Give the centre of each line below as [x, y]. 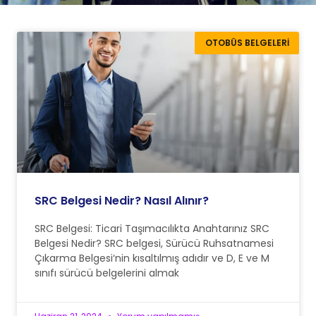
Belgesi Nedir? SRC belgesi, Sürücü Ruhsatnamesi [154, 243]
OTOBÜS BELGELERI [247, 43]
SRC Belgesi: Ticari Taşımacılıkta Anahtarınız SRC [152, 228]
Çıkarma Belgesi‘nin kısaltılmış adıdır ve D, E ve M [152, 258]
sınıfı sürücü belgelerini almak [107, 273]
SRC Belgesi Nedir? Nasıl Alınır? [122, 200]
